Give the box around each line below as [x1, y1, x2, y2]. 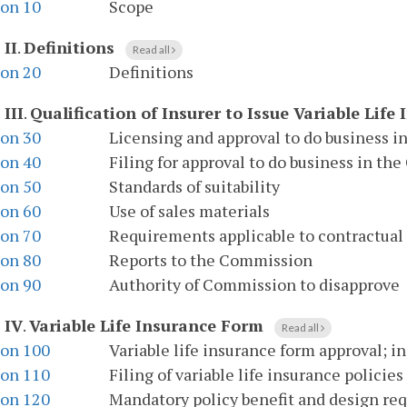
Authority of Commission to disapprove [109, 273, 400, 296]
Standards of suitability [109, 175, 280, 198]
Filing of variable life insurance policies [109, 363, 403, 386]
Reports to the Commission [109, 249, 313, 272]
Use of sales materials [109, 200, 270, 223]
